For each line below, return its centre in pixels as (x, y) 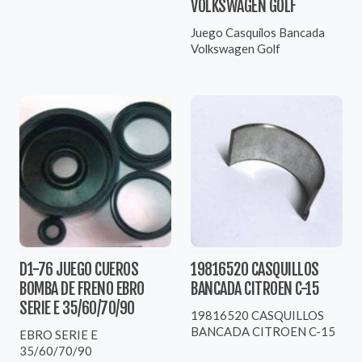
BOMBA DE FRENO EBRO (82, 288)
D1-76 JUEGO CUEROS (79, 269)
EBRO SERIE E (59, 334)
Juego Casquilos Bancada (258, 32)
